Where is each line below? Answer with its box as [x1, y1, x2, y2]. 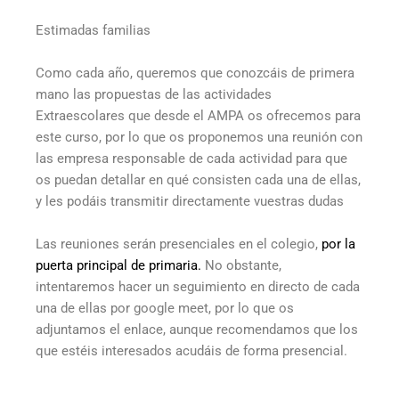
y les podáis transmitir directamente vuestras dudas [36, 193, 344, 210]
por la [318, 236, 355, 253]
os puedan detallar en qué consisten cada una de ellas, [36, 172, 361, 189]
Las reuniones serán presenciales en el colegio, [36, 236, 318, 253]
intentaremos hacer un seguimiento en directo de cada [36, 279, 360, 296]
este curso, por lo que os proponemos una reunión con [36, 129, 362, 146]
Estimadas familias [36, 22, 151, 39]
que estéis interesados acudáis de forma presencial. [36, 343, 347, 360]
